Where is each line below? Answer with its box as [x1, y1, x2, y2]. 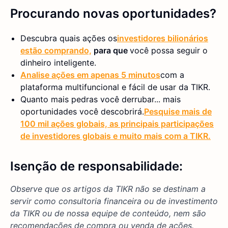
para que [92, 45, 130, 56]
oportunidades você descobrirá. [20, 106, 144, 117]
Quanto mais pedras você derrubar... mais [20, 94, 181, 105]
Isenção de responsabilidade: [10, 159, 183, 174]
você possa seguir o [130, 45, 208, 56]
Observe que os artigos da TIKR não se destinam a [10, 184, 206, 194]
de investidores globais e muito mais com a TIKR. [20, 131, 211, 141]
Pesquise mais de [144, 106, 212, 117]
